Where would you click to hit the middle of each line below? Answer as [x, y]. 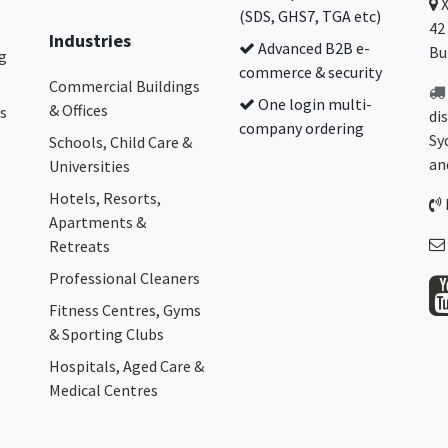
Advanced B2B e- [312, 48]
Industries [90, 40]
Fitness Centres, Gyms [125, 310]
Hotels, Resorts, [105, 198]
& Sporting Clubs [106, 334]
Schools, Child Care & [120, 142]
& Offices [78, 110]
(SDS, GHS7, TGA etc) [310, 16]
